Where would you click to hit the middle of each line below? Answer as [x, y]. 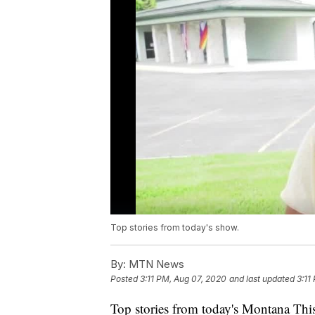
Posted [125, 279]
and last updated [262, 279]
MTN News [155, 264]
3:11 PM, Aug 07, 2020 [183, 279]
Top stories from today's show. [175, 228]
